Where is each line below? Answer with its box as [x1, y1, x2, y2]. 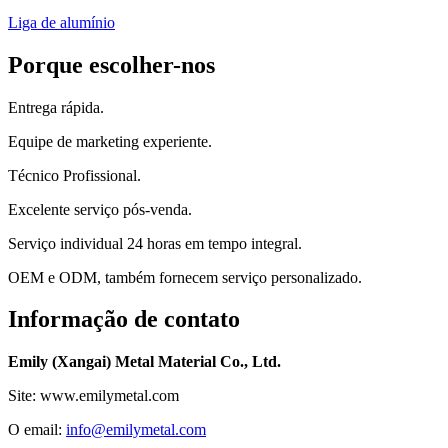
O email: [8, 421, 66, 439]
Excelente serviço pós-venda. [8, 200, 192, 218]
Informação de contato [8, 306, 240, 333]
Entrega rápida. [8, 98, 104, 116]
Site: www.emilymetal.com [8, 387, 179, 405]
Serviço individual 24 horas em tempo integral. [8, 234, 302, 252]
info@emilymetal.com [66, 421, 206, 439]
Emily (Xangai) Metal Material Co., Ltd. [8, 353, 281, 371]
